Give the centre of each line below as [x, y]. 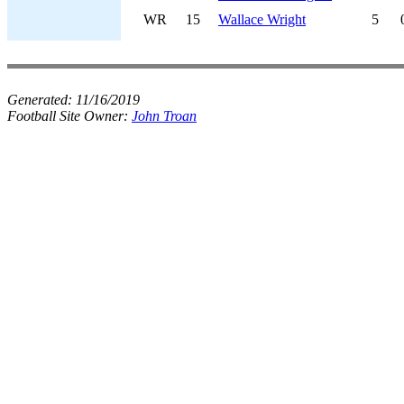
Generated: [41, 100]
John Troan [164, 116]
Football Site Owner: [69, 116]
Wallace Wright [262, 19]
